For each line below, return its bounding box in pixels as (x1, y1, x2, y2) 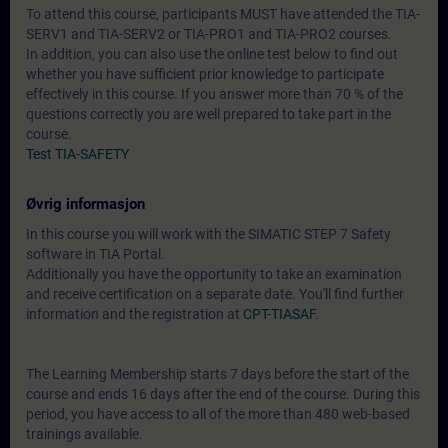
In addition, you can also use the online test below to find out (26, 46, 398, 62)
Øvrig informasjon (26, 195, 145, 213)
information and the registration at (26, 306, 243, 322)
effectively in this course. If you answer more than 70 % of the (26, 86, 403, 102)
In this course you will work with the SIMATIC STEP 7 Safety (26, 226, 391, 242)
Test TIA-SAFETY (26, 146, 129, 162)
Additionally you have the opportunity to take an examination (26, 266, 402, 282)
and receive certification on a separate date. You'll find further (26, 286, 404, 302)
